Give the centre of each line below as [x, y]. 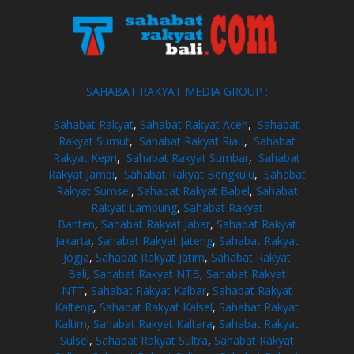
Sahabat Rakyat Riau [191, 141]
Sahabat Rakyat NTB [146, 274]
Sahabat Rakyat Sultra [151, 341]
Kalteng [74, 307]
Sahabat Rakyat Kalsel [156, 307]
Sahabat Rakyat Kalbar [148, 291]
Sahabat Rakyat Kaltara [153, 324]
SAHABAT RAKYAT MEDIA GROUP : [177, 92]
